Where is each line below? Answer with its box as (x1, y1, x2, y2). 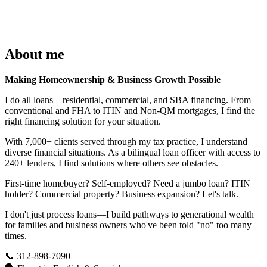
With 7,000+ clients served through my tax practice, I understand (5, 136, 247, 147)
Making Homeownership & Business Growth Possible (5, 74, 221, 85)
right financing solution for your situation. (5, 116, 161, 126)
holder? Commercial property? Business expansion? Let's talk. (5, 188, 238, 199)
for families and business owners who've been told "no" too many (5, 219, 252, 230)
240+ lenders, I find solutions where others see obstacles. (5, 157, 218, 168)
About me (5, 46, 64, 62)
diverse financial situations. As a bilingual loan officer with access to (5, 147, 260, 157)
